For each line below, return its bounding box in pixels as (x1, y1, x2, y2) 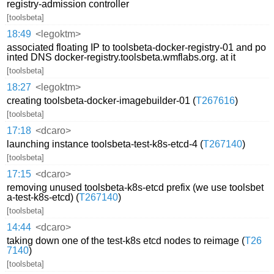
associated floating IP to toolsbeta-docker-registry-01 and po (7, 42, 267, 53)
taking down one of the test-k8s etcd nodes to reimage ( (7, 235, 245, 246)
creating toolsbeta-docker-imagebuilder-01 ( (7, 95, 196, 106)
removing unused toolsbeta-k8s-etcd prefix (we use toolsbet (7, 182, 264, 193)
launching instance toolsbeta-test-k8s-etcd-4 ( (7, 139, 204, 150)
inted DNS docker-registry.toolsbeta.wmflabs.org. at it (7, 52, 236, 63)
